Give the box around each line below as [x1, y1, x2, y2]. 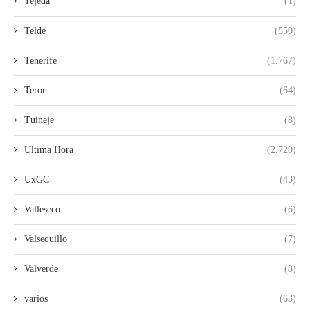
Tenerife [24, 55, 57, 66]
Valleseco [24, 204, 60, 215]
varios [24, 293, 48, 304]
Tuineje [24, 115, 54, 126]
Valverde [24, 264, 58, 275]
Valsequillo [24, 234, 67, 245]
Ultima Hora [24, 145, 73, 156]
